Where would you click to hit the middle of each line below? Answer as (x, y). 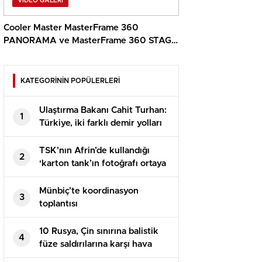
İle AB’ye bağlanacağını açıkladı (104, 136)
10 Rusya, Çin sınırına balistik (99, 232)
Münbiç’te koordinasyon (89, 191)
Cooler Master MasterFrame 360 (71, 28)
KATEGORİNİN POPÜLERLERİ (70, 81)
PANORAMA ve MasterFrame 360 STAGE (90, 41)
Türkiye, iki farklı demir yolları (101, 123)
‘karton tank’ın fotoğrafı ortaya (103, 164)
